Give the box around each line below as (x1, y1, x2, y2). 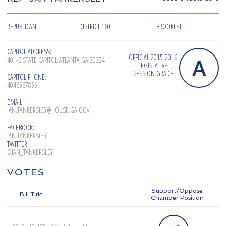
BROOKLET (156, 22, 182, 32)
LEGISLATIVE (138, 61, 167, 71)
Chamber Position (150, 194, 204, 202)
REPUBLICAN (7, 22, 36, 32)
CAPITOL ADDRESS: (7, 47, 51, 57)
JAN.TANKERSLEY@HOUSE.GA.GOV (7, 105, 89, 116)
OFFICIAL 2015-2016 (129, 52, 177, 63)
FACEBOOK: (7, 123, 34, 133)
